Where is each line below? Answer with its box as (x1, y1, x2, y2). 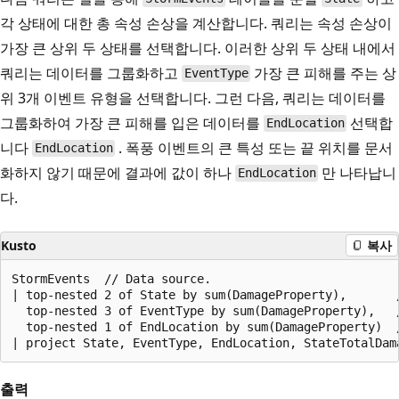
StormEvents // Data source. (12, 271, 211, 286)
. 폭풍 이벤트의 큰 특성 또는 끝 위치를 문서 (115, 137, 394, 158)
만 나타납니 (318, 162, 397, 183)
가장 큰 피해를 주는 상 (250, 62, 397, 83)
